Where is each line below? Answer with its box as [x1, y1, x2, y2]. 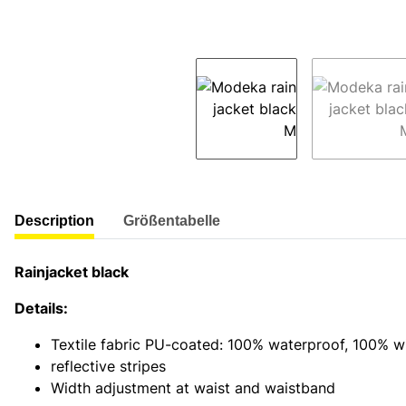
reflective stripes [51, 356, 166, 375]
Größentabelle [123, 212, 220, 228]
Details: [14, 298, 68, 317]
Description [14, 212, 94, 228]
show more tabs [14, 203, 124, 222]
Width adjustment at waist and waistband [51, 378, 335, 397]
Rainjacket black [14, 262, 129, 281]
